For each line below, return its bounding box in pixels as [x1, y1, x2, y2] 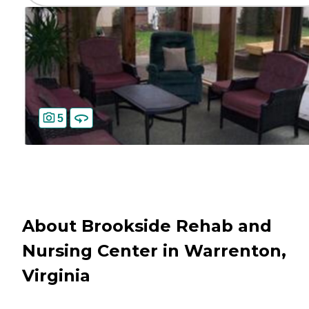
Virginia [22, 266, 90, 286]
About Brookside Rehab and [22, 216, 272, 237]
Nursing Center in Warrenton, [22, 241, 286, 261]
